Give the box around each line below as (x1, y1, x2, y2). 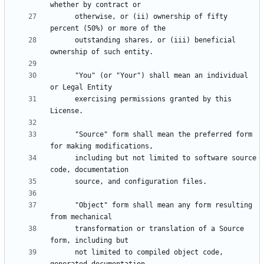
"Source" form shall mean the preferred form (50, 130, 75, 139)
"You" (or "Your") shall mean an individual (50, 71, 75, 80)
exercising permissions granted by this (50, 95, 75, 104)
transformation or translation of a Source (50, 225, 75, 233)
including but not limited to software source (50, 154, 75, 163)
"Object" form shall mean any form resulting (50, 201, 75, 210)
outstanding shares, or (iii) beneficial (50, 36, 75, 45)
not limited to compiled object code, (50, 248, 75, 257)
